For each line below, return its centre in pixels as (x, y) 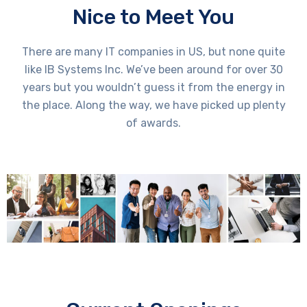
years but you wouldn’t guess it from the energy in (153, 88)
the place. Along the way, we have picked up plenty (153, 106)
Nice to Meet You (153, 17)
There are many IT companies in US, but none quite (153, 52)
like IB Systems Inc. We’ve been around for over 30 (153, 70)
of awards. (153, 123)
